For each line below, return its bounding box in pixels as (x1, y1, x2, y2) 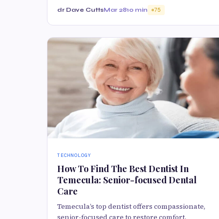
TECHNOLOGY (57, 152, 91, 158)
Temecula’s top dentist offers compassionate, (57, 201, 205, 211)
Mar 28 (104, 6, 127, 14)
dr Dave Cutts (57, 6, 104, 14)
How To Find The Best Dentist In (57, 162, 189, 175)
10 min (127, 6, 148, 14)
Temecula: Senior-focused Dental (57, 174, 197, 186)
